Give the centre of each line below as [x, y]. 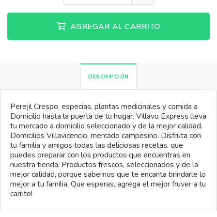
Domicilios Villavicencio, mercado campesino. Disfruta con [106, 136]
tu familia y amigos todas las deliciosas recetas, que [97, 145]
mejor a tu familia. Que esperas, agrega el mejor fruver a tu [108, 184]
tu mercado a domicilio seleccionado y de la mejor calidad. [106, 126]
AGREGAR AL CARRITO [114, 27]
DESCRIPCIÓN [108, 77]
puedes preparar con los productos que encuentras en [100, 155]
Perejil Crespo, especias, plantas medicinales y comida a [104, 107]
